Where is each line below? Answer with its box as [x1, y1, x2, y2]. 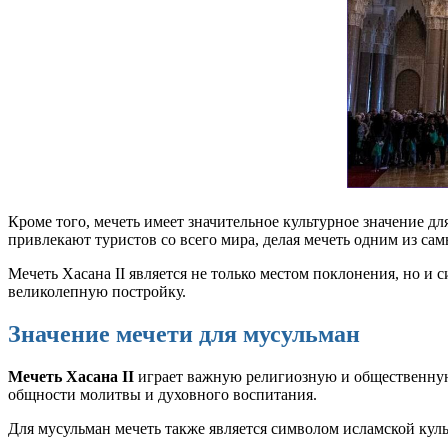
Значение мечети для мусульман [8, 320, 360, 347]
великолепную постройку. [8, 282, 186, 300]
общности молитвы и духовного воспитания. [8, 385, 317, 403]
